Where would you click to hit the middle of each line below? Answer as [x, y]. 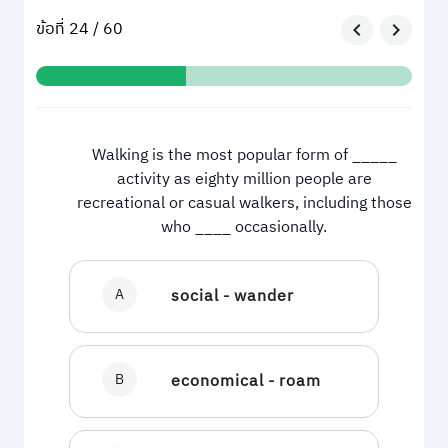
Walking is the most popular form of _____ [244, 155]
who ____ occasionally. [244, 227]
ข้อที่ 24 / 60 [79, 29]
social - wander [232, 296]
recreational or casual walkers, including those [244, 203]
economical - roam [245, 381]
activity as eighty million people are [244, 179]
